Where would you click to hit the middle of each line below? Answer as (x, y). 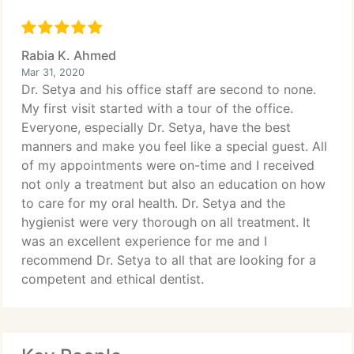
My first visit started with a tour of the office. (157, 108)
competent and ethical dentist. (113, 279)
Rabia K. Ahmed (69, 55)
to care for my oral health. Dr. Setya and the (153, 203)
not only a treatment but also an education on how (173, 184)
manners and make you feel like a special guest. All (174, 146)
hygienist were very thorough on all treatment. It (166, 222)
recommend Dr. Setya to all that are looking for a (169, 260)
